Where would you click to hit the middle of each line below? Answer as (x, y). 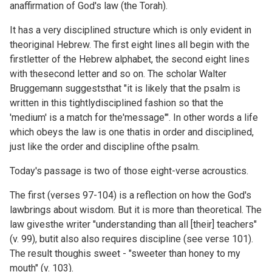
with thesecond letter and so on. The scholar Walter (118, 73)
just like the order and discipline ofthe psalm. (105, 146)
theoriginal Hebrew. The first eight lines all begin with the (130, 44)
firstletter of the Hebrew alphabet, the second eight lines (130, 59)
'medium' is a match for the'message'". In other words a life (134, 117)
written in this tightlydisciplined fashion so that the (117, 103)
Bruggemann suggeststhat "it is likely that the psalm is (125, 88)
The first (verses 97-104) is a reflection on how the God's (131, 195)
